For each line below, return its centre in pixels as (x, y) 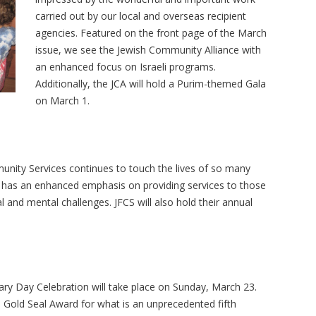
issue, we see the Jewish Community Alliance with (148, 50)
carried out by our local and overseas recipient (140, 16)
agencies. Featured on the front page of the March (151, 33)
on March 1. (62, 101)
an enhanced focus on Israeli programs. (125, 67)
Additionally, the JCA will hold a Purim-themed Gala (150, 84)
